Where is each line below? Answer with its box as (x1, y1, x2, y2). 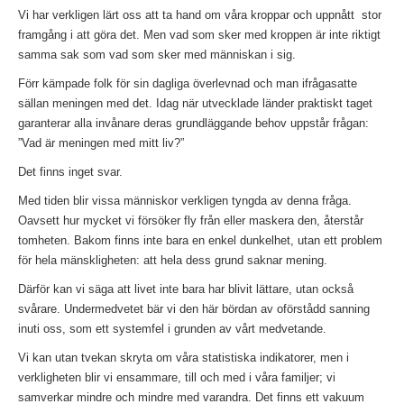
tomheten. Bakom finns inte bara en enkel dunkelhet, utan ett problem (18, 233, 382, 247)
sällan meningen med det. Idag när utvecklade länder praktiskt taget (18, 96, 372, 110)
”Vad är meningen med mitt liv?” (18, 135, 184, 150)
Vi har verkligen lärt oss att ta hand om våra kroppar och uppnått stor (18, 7, 381, 22)
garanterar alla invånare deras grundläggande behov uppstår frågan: (18, 115, 369, 130)
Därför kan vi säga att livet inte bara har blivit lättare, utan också (18, 281, 353, 296)
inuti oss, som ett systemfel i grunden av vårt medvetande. (18, 321, 326, 335)
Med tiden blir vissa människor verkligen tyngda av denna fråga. (18, 193, 352, 207)
